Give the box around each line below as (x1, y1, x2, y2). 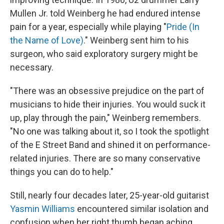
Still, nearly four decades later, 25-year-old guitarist (10, 190, 209, 201)
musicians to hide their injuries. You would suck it (10, 99, 205, 110)
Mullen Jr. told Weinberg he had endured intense (10, 8, 200, 19)
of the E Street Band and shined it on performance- (10, 139, 210, 150)
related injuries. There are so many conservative (10, 153, 200, 164)
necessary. (10, 62, 53, 73)
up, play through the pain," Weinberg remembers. (10, 112, 201, 123)
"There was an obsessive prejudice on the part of (10, 85, 204, 96)
